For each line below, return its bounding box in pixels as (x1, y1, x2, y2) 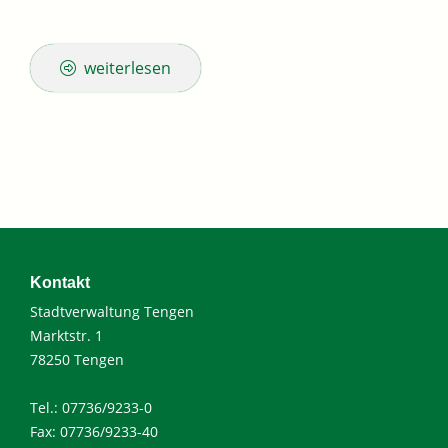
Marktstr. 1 (30, 326, 103, 346)
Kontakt (30, 274, 90, 292)
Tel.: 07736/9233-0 (30, 398, 152, 418)
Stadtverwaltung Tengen (30, 302, 194, 322)
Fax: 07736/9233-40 (30, 422, 158, 442)
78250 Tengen (30, 350, 124, 370)
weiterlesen (84, 57, 171, 80)
